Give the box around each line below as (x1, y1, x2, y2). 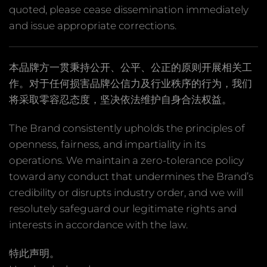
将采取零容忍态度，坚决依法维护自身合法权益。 (9, 93, 232, 105)
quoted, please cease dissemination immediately (9, 3, 249, 15)
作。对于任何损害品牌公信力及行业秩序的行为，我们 (9, 77, 252, 89)
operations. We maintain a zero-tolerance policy (9, 154, 244, 166)
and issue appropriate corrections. (9, 19, 176, 32)
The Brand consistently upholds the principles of (9, 122, 245, 134)
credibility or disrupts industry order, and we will (9, 186, 243, 198)
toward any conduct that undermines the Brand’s (9, 170, 253, 182)
